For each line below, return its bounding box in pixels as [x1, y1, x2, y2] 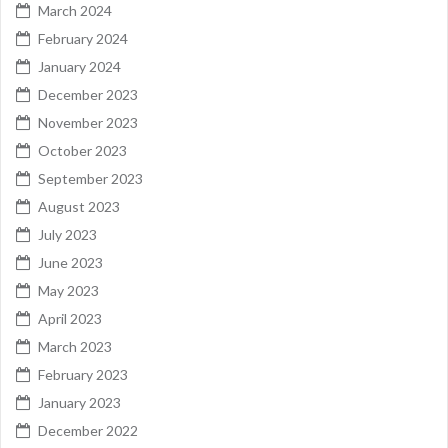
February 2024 [38, 30, 128, 48]
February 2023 [38, 366, 128, 384]
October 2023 [38, 142, 127, 160]
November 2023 [38, 114, 138, 132]
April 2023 [38, 310, 102, 328]
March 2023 [38, 338, 112, 356]
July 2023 [38, 226, 97, 244]
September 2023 [38, 170, 143, 188]
